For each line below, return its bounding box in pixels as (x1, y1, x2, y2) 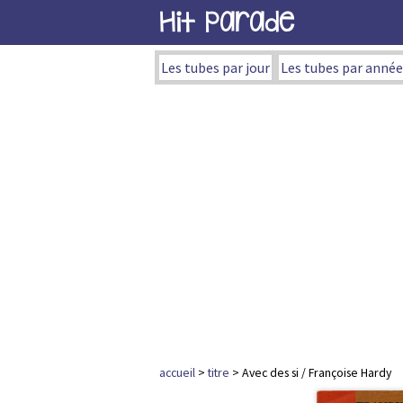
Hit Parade (159, 5, 294, 39)
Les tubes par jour (161, 58, 270, 76)
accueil (159, 364, 195, 381)
